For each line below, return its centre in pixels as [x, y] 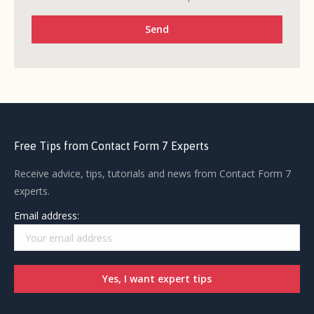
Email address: [47, 216]
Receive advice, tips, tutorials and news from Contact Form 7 [152, 174]
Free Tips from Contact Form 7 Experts [111, 146]
